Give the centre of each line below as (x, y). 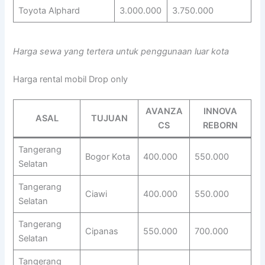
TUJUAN (109, 119)
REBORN (221, 126)
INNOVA (221, 112)
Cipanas (101, 232)
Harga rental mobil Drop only (71, 80)
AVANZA (164, 112)
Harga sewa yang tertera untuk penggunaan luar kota (121, 51)
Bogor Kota (107, 157)
